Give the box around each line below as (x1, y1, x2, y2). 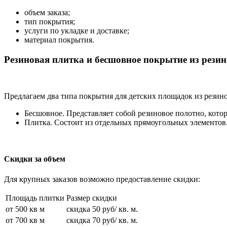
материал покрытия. (24, 35, 94, 44)
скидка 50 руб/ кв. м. (66, 205, 138, 214)
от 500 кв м (6, 205, 45, 214)
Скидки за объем (4, 155, 65, 164)
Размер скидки (66, 194, 117, 203)
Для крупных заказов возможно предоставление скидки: (4, 175, 200, 184)
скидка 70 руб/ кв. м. (66, 216, 138, 225)
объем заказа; (24, 8, 70, 17)
